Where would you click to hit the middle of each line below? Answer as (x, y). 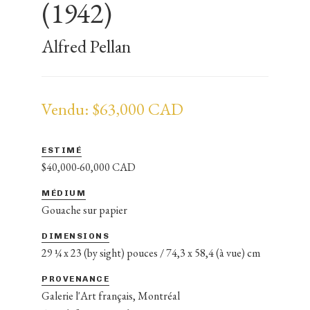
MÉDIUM (64, 193)
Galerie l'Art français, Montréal (111, 295)
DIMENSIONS (75, 236)
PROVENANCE (75, 279)
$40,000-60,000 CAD (89, 167)
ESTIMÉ (62, 150)
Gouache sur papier (84, 210)
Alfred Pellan (86, 46)
